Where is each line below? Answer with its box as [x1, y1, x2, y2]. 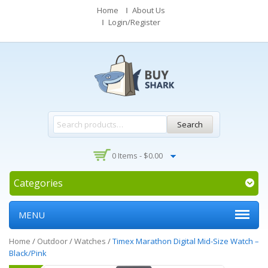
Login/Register [108, 17, 160, 28]
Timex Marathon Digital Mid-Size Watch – [112, 236, 259, 246]
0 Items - [111, 150, 144, 161]
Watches [74, 236, 106, 246]
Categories [14, 176, 63, 190]
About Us [132, 5, 165, 16]
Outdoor [37, 236, 68, 246]
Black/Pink [9, 248, 47, 258]
